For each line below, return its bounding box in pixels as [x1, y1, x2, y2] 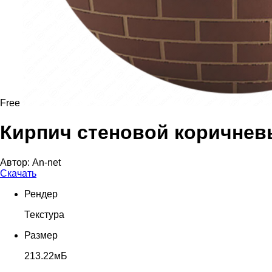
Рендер [24, 188, 58, 199]
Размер [24, 229, 58, 240]
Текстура [24, 209, 64, 220]
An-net [32, 157, 61, 168]
